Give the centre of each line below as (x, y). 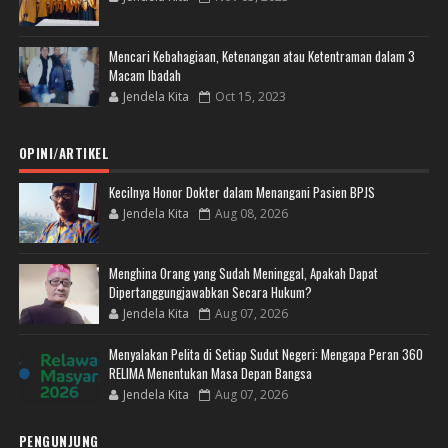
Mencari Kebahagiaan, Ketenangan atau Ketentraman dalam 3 (261, 56)
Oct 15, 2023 (250, 97)
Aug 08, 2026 (251, 214)
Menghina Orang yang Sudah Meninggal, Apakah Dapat (243, 273)
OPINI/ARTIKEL (64, 153)
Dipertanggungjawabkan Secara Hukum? (210, 292)
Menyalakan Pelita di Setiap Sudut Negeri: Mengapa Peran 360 (265, 354)
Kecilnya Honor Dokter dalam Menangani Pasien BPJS (241, 192)
